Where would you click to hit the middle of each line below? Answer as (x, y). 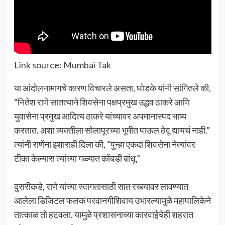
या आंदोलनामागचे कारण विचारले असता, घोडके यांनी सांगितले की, (112, 88)
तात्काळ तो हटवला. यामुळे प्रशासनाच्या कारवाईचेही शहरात (103, 214)
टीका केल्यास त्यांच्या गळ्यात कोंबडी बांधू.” (77, 158)
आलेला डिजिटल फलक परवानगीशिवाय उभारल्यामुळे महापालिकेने (112, 200)
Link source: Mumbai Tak (62, 65)
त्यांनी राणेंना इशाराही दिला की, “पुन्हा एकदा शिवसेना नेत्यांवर (104, 144)
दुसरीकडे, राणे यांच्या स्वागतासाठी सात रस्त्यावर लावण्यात (101, 186)
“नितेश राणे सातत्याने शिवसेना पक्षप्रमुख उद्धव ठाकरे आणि (102, 102)
